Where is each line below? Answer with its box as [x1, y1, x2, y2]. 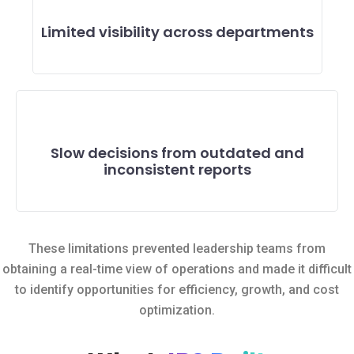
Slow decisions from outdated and [50, 143, 304, 163]
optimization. [139, 303, 215, 318]
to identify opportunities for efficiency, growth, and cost [15, 282, 339, 297]
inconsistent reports [103, 160, 251, 179]
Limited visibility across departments [40, 22, 314, 42]
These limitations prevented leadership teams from [28, 241, 326, 256]
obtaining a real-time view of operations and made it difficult [2, 262, 352, 277]
